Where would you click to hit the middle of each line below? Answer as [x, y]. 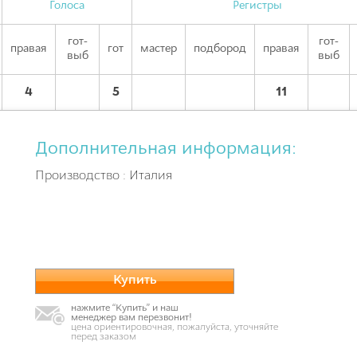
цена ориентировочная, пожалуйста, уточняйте [175, 328]
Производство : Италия [104, 176]
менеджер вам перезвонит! [131, 318]
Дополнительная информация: [166, 149]
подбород [220, 49]
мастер [159, 49]
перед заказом [104, 337]
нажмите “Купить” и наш [125, 308]
